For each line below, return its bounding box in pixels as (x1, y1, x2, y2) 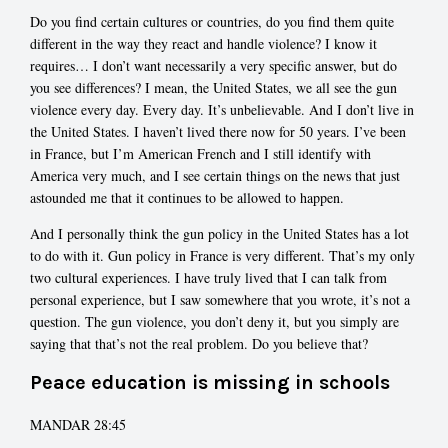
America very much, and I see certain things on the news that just (30, 166, 400, 186)
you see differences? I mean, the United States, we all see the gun (30, 78, 397, 98)
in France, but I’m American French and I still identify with (30, 144, 371, 164)
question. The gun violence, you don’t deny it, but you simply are (30, 312, 399, 332)
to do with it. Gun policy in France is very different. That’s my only (30, 246, 415, 266)
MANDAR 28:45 (30, 414, 126, 434)
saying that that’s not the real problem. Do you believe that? (30, 334, 368, 354)
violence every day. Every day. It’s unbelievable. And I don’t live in (30, 100, 414, 120)
